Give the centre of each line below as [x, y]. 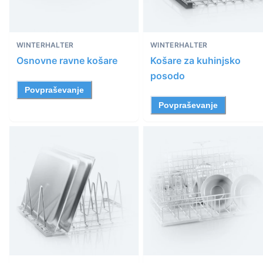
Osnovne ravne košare [67, 61]
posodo [168, 76]
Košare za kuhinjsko [195, 61]
